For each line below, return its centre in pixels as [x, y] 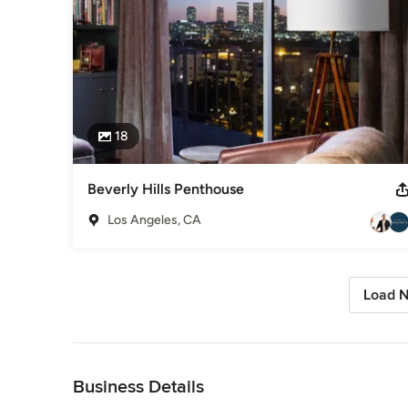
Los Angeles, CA [154, 219]
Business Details [138, 387]
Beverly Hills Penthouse [166, 189]
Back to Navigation [126, 352]
